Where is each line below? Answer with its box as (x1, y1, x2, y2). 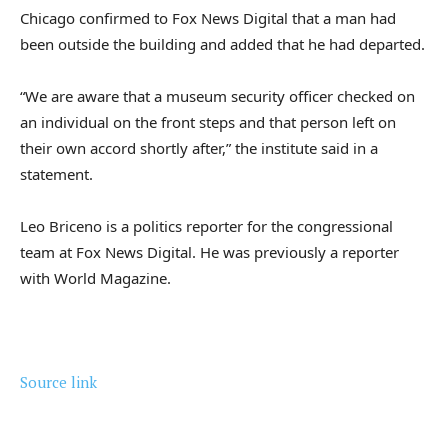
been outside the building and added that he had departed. (20, 33, 425, 54)
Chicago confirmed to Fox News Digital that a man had (20, 7, 396, 28)
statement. (20, 163, 93, 184)
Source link (20, 371, 97, 392)
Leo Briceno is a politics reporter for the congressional (20, 215, 393, 236)
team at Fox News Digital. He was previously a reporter (20, 241, 399, 262)
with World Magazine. (20, 267, 171, 288)
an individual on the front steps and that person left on (20, 111, 396, 132)
